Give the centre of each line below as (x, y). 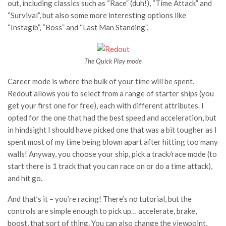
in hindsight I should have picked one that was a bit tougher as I (112, 130)
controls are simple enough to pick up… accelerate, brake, (102, 211)
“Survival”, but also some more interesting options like (97, 15)
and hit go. (25, 178)
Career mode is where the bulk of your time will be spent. (101, 81)
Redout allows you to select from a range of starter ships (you (111, 94)
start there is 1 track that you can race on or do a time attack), (110, 166)
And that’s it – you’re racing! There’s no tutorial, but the (100, 199)
